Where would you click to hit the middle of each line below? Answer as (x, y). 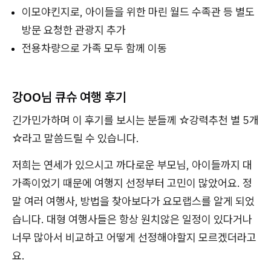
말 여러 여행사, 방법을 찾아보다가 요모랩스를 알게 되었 (133, 201)
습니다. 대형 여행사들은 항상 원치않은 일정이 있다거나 (132, 220)
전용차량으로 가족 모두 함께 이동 (94, 48)
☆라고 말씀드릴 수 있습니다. (76, 139)
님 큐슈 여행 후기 (84, 97)
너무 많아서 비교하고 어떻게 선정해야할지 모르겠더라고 (134, 238)
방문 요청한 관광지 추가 (74, 30)
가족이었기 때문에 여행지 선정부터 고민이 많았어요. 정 (132, 183)
